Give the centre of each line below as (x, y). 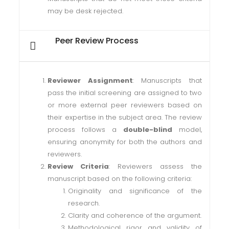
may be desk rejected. (86, 11)
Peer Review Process (97, 41)
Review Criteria (78, 166)
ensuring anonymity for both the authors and (125, 142)
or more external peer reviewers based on (125, 105)
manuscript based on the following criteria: (120, 179)
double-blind (147, 130)
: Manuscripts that (167, 81)
